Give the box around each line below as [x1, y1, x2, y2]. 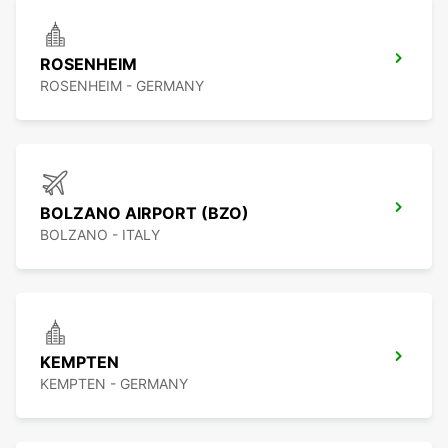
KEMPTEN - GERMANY [40, 375, 188, 393]
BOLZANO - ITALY [40, 226, 160, 244]
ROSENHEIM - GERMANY [40, 77, 204, 95]
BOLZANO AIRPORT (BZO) [40, 203, 249, 224]
